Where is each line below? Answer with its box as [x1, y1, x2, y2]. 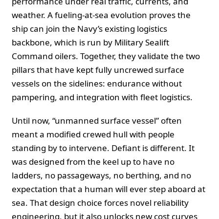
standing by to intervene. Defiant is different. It [12, 142, 195, 153]
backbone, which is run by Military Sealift [12, 36, 169, 48]
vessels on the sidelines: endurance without [12, 77, 182, 89]
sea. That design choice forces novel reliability [12, 197, 189, 208]
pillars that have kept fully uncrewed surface [12, 64, 184, 75]
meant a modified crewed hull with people [12, 128, 175, 140]
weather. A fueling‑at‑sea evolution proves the [12, 9, 191, 21]
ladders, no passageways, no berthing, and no [12, 169, 191, 181]
